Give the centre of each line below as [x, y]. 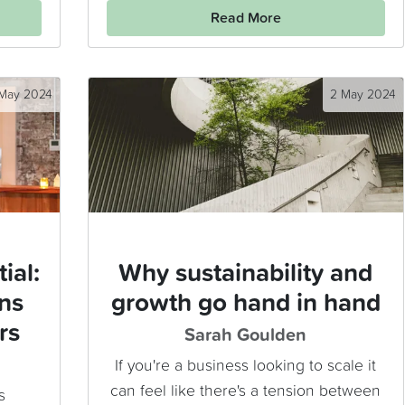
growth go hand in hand [245, 304]
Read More [245, 19]
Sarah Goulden [245, 336]
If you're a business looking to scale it [245, 367]
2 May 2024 [363, 95]
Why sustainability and [245, 274]
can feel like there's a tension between [245, 392]
